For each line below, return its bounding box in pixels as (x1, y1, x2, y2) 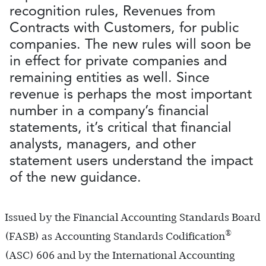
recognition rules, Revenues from (9, 2, 216, 20)
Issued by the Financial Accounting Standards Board (5, 211, 261, 224)
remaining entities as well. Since (9, 68, 210, 86)
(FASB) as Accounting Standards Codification (5, 230, 225, 243)
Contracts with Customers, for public (9, 18, 239, 36)
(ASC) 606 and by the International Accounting (5, 249, 235, 262)
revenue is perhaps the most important (9, 85, 252, 103)
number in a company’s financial (9, 102, 209, 119)
